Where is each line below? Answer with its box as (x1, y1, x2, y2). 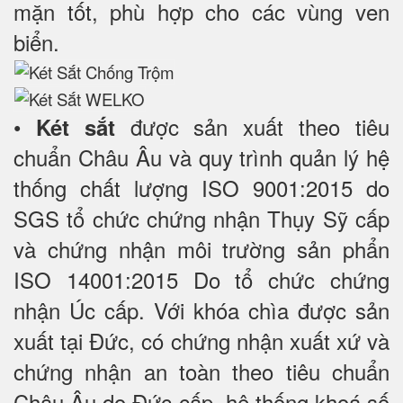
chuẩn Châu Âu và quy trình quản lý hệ (13, 141, 390, 174)
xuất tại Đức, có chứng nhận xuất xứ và (13, 325, 390, 357)
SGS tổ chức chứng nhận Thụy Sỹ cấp (13, 202, 390, 235)
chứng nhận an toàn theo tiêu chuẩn (13, 355, 390, 388)
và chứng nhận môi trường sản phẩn (13, 233, 390, 265)
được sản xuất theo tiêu (114, 111, 390, 143)
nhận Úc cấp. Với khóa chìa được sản (13, 294, 390, 327)
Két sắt (35, 112, 115, 143)
